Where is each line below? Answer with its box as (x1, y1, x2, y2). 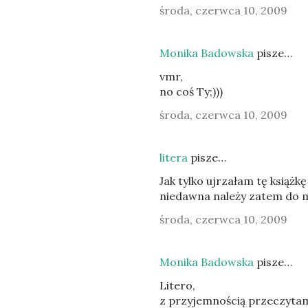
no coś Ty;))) (159, 85, 223, 98)
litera (159, 151, 188, 164)
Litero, (159, 278, 195, 292)
